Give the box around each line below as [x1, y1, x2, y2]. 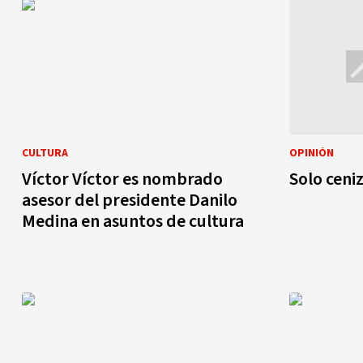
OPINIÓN [289, 144, 334, 161]
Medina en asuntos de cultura [22, 207, 244, 234]
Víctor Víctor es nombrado [22, 165, 223, 192]
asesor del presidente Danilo [22, 186, 237, 213]
